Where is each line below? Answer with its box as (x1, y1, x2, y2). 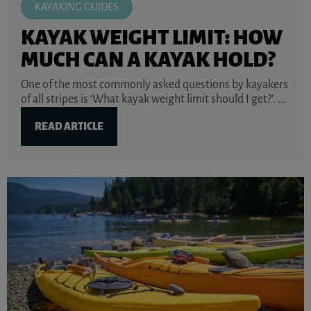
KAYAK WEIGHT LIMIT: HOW (21, 26, 283, 49)
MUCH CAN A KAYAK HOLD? (21, 49, 275, 72)
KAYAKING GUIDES (35, 1, 119, 13)
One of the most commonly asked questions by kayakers (21, 78, 288, 92)
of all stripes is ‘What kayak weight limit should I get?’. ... (21, 93, 286, 106)
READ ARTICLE (35, 121, 103, 133)
